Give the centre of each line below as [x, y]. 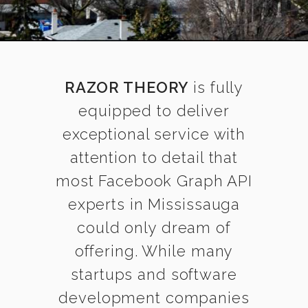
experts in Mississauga [154, 204]
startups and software [154, 274]
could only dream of [154, 228]
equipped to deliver [154, 111]
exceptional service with [154, 134]
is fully [216, 87]
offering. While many [154, 251]
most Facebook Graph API [154, 181]
